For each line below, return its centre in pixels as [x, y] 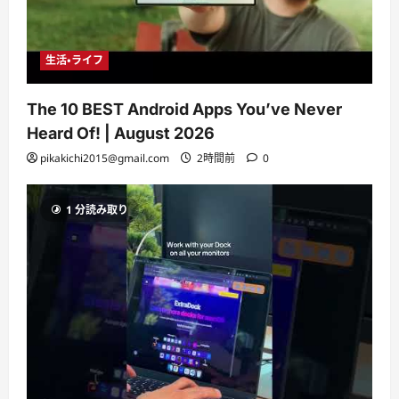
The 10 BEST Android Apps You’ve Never [184, 110]
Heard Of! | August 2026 [121, 134]
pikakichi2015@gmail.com [105, 159]
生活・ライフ [74, 61]
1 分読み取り [97, 210]
